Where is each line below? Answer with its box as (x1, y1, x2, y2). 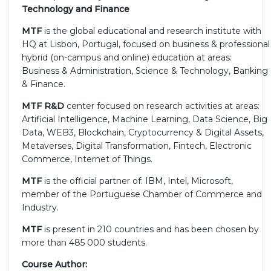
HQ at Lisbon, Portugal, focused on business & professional (22, 38, 270, 50)
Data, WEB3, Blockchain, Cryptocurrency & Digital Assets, (22, 126, 264, 138)
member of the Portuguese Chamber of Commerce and (22, 188, 262, 200)
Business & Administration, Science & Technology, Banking (22, 65, 268, 76)
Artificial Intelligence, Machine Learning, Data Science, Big (22, 113, 267, 125)
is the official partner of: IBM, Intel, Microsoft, (42, 175, 233, 186)
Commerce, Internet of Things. (22, 153, 152, 165)
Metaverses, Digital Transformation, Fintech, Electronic (22, 140, 252, 151)
